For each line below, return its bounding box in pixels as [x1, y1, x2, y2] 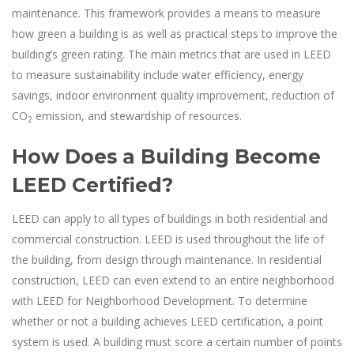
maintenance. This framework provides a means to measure [12, 6, 321, 21]
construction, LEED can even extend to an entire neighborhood [12, 273, 334, 288]
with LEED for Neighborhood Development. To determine [12, 293, 307, 309]
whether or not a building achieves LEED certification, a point [12, 314, 323, 330]
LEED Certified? [12, 173, 173, 198]
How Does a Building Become [12, 145, 321, 169]
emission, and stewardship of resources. [32, 108, 242, 124]
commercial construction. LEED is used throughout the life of [12, 232, 324, 247]
